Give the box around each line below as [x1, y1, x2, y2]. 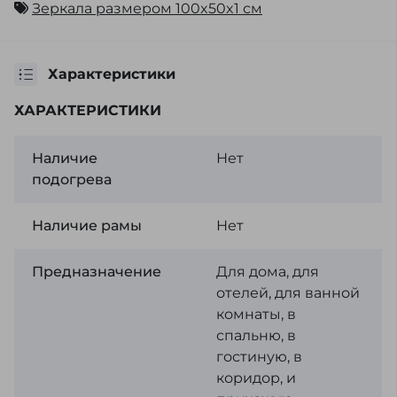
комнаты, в [215, 306, 296, 323]
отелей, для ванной [215, 284, 360, 301]
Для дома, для [215, 263, 319, 280]
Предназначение [32, 263, 161, 280]
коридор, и [215, 370, 296, 386]
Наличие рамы [32, 217, 142, 234]
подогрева [32, 171, 112, 188]
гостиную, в [215, 348, 302, 365]
